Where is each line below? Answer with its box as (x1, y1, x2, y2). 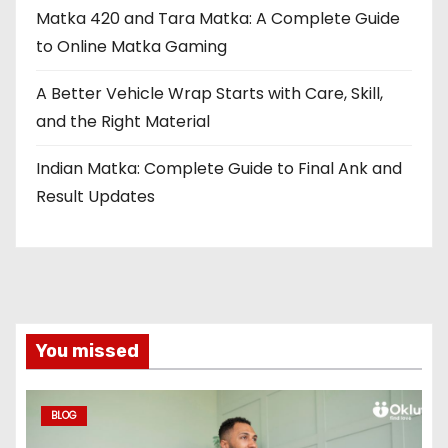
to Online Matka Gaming (36, 35, 227, 58)
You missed (36, 340, 139, 362)
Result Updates (36, 185, 155, 208)
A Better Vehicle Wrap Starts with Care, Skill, (36, 82, 383, 105)
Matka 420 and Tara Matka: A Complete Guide (36, 7, 400, 30)
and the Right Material (36, 110, 210, 133)
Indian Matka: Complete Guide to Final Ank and (36, 157, 402, 180)
